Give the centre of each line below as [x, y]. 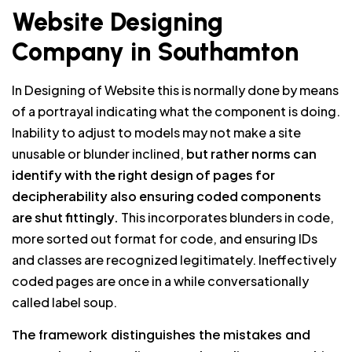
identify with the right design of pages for [143, 175]
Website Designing [117, 22]
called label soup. [64, 302]
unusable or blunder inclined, [98, 154]
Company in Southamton [155, 52]
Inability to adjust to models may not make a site [156, 133]
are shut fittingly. [65, 218]
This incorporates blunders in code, [226, 218]
